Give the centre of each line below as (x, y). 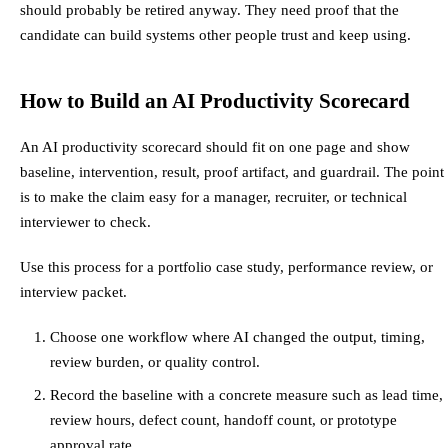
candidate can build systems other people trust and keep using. (215, 34)
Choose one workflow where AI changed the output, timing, (237, 336)
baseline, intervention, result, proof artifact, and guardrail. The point (232, 171)
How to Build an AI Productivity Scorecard (215, 100)
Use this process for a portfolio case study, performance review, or (226, 266)
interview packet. (73, 291)
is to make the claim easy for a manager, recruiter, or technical (213, 196)
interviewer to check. (85, 221)
